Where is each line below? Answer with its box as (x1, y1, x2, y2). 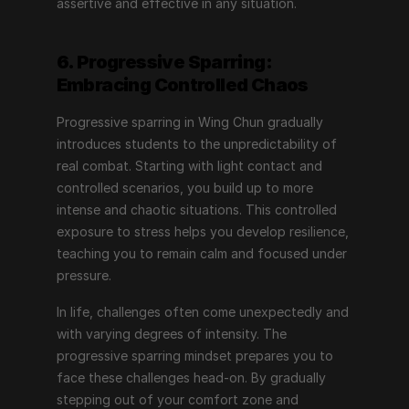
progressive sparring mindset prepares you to (56, 348, 333, 363)
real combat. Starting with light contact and (56, 158, 322, 173)
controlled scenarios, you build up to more (56, 180, 313, 195)
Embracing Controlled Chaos (56, 74, 309, 96)
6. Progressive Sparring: (56, 51, 273, 73)
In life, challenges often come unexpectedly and (56, 304, 349, 320)
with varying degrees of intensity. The (56, 326, 287, 341)
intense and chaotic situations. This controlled (56, 202, 337, 217)
